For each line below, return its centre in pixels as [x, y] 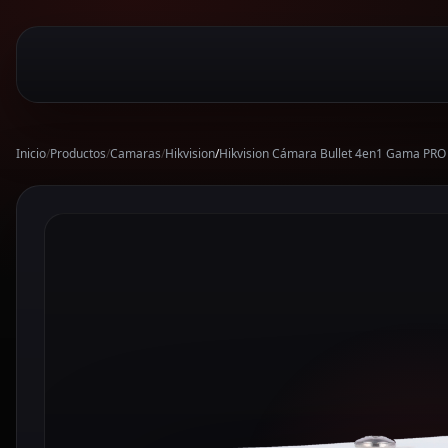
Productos [78, 154]
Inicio [31, 154]
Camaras [135, 154]
